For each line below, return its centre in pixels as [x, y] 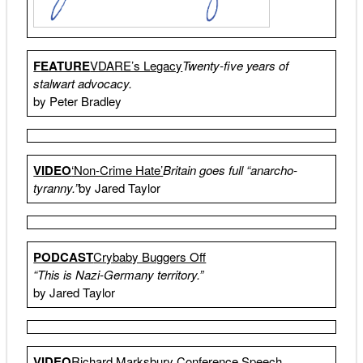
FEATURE [62, 66]
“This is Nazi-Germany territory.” [119, 275]
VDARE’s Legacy [137, 66]
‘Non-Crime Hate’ [117, 170]
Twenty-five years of [236, 66]
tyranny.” [56, 188]
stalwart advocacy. [83, 83]
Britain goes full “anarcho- [231, 170]
